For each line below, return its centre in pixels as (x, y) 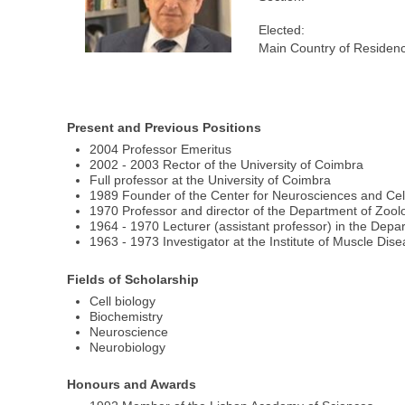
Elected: (282, 30)
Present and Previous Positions (165, 128)
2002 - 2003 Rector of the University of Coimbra (227, 165)
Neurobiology (128, 347)
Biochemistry (127, 316)
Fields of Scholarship (133, 279)
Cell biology (123, 301)
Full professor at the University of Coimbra (211, 180)
